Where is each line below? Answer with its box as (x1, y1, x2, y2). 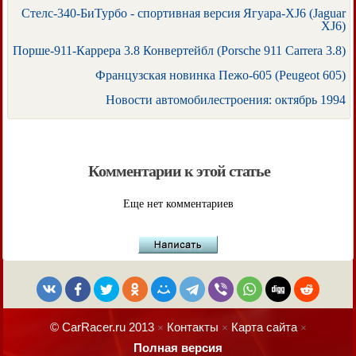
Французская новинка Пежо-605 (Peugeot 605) (95, 68, 346, 83)
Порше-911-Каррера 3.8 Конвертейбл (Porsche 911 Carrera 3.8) (13, 44, 346, 58)
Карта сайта (230, 320, 297, 335)
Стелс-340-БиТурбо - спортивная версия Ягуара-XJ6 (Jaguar (21, 6, 346, 21)
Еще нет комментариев (122, 198, 234, 211)
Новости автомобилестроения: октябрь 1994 (106, 93, 346, 107)
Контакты (166, 320, 219, 335)
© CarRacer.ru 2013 (49, 320, 154, 335)
